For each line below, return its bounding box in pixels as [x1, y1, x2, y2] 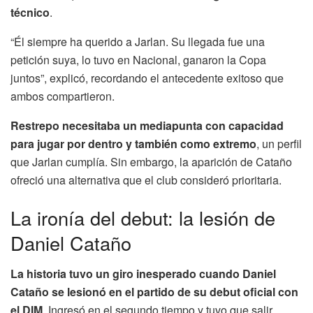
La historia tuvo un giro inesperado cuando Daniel [10, 265, 276, 282]
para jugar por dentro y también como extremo [10, 136, 256, 152]
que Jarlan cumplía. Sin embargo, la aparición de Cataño [10, 154, 292, 170]
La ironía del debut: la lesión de [10, 203, 275, 231]
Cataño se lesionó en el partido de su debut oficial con [10, 284, 298, 300]
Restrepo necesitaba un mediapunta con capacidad [10, 117, 284, 134]
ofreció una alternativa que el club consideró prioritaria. [10, 172, 282, 189]
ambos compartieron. [10, 88, 115, 105]
